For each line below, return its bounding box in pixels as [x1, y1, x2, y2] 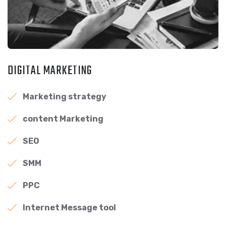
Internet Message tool [23, 203, 116, 213]
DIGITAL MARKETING [8, 62, 92, 81]
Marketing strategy [23, 92, 106, 102]
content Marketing [23, 114, 103, 124]
